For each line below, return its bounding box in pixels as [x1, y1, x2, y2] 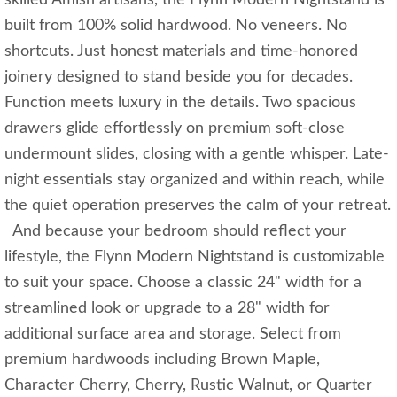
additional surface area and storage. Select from [4, 325, 341, 342]
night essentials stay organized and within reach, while [4, 171, 385, 188]
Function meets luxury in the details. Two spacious [4, 94, 356, 111]
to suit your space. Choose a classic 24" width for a [4, 274, 362, 291]
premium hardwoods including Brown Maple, [4, 351, 320, 368]
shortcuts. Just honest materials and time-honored [4, 43, 358, 59]
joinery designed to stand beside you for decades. [4, 68, 362, 85]
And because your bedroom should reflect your [4, 222, 346, 239]
